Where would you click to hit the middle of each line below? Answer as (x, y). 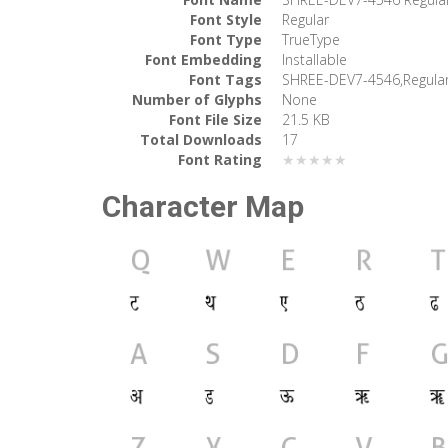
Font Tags (225, 79)
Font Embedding (203, 59)
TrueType (311, 39)
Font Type (226, 39)
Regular (305, 19)
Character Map (203, 206)
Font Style (226, 19)
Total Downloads (201, 139)
